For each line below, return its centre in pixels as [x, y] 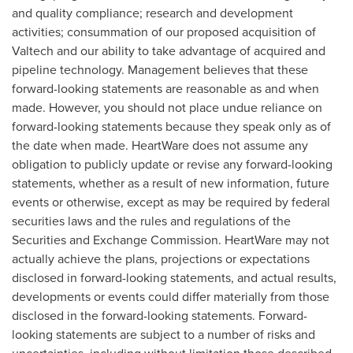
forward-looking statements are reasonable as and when [165, 89]
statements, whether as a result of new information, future [171, 183]
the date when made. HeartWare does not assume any [160, 145]
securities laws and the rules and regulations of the [151, 221]
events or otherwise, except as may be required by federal [171, 202]
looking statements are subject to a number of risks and [163, 334]
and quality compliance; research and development [152, 13]
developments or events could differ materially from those [171, 297]
